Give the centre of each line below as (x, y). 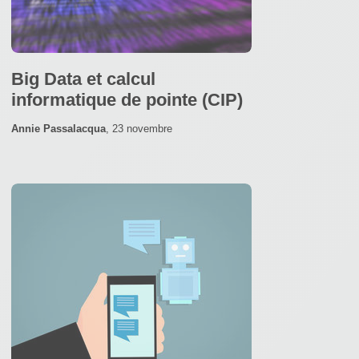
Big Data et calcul (83, 79)
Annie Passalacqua (58, 128)
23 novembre (142, 128)
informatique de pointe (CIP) (127, 99)
